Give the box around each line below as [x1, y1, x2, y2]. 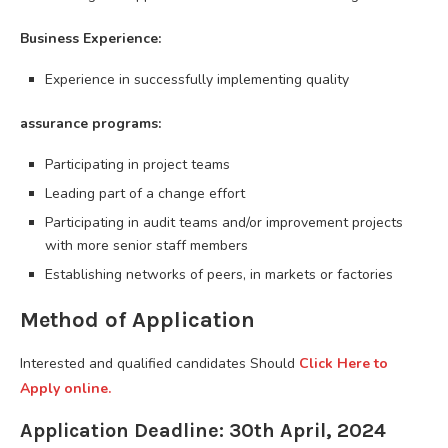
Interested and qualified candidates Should [20, 353, 299, 373]
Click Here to [299, 353, 388, 373]
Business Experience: [20, 28, 161, 48]
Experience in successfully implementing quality [45, 69, 349, 89]
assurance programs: [20, 113, 161, 133]
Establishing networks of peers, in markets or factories [45, 264, 393, 284]
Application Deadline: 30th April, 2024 [20, 418, 386, 442]
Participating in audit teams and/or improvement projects [45, 212, 403, 232]
